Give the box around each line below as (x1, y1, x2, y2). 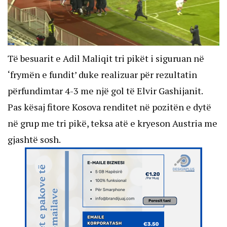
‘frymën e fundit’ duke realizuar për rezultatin (8, 68, 197, 81)
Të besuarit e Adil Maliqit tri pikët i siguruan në (8, 52, 204, 64)
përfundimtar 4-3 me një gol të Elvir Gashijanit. (8, 84, 203, 97)
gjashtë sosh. (8, 133, 61, 145)
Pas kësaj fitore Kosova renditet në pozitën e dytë (8, 100, 211, 113)
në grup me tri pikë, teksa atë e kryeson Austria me (8, 117, 217, 129)
